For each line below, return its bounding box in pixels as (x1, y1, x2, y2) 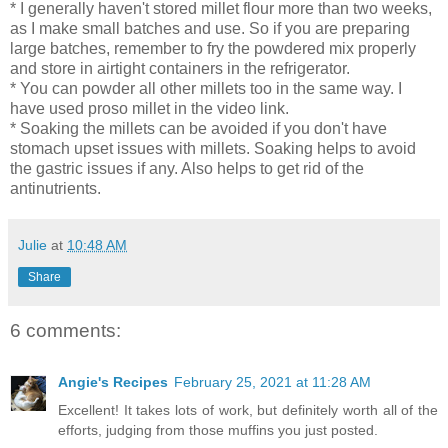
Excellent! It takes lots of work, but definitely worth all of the (58, 402, 438, 419)
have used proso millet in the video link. (10, 99, 289, 117)
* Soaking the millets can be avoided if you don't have (10, 119, 387, 137)
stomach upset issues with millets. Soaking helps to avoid (10, 139, 416, 157)
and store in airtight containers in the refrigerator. (10, 59, 350, 77)
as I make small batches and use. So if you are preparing (10, 19, 410, 37)
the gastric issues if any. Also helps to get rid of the (10, 159, 364, 177)
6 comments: (10, 319, 121, 341)
